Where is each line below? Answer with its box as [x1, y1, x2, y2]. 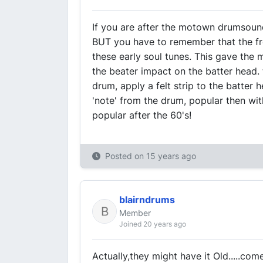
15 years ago [146, 151, 196, 161]
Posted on [105, 151, 146, 161]
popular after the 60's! [92, 109, 191, 121]
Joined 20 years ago [119, 220, 186, 228]
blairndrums [119, 194, 175, 205]
